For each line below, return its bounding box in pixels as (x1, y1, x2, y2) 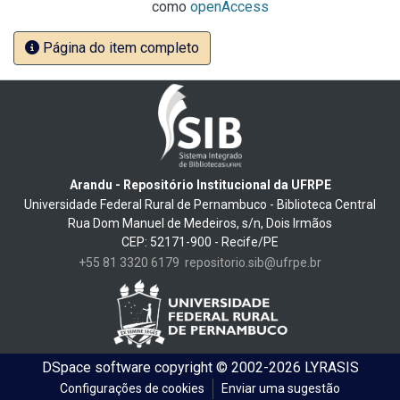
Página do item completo (39, 39, 199, 56)
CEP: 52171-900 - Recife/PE (121, 234, 279, 249)
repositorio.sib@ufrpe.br (185, 254, 321, 270)
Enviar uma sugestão (221, 381, 340, 396)
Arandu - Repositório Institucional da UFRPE (69, 177, 331, 192)
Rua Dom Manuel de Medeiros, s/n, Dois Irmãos (68, 215, 332, 230)
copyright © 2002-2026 (150, 359, 304, 376)
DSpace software (41, 359, 151, 376)
